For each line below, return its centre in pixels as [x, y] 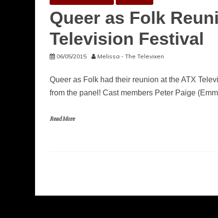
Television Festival [127, 39]
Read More [62, 119]
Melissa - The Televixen [131, 56]
